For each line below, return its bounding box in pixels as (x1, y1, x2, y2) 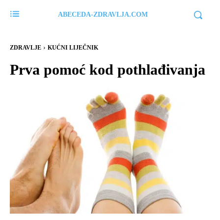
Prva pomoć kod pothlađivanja (10, 61, 205, 78)
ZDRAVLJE (10, 44, 41, 51)
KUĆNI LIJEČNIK (48, 44, 98, 51)
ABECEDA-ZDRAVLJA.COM (57, 11, 148, 18)
